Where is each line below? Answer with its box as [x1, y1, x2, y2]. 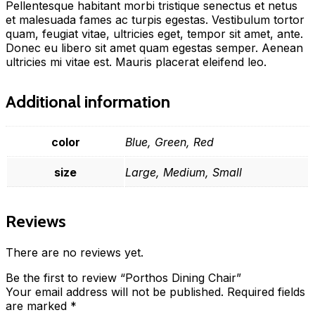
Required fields [227, 285, 305, 299]
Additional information [6, 91, 170, 112]
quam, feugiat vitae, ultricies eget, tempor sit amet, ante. [6, 27, 303, 41]
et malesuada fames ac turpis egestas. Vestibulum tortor [6, 13, 304, 27]
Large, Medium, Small [125, 165, 242, 180]
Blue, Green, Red [125, 135, 214, 150]
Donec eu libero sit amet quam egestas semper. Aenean [6, 41, 303, 56]
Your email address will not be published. [6, 285, 224, 299]
